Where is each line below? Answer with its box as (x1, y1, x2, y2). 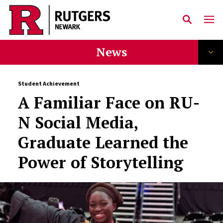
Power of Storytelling (17, 152, 183, 173)
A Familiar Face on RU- (17, 92, 200, 113)
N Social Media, (17, 112, 138, 133)
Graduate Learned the (17, 132, 188, 153)
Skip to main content (19, 20, 92, 30)
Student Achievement (17, 80, 80, 87)
